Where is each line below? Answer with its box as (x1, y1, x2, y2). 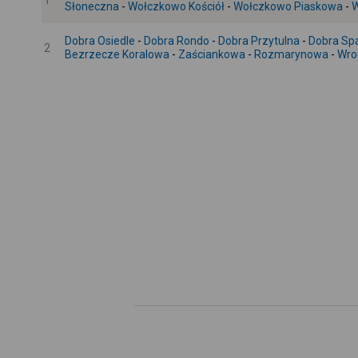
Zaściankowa (178, 48, 245, 61)
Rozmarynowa (254, 48, 328, 61)
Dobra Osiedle (65, 34, 135, 47)
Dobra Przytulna (218, 34, 300, 47)
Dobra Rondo (144, 34, 209, 47)
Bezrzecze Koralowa (65, 48, 169, 61)
